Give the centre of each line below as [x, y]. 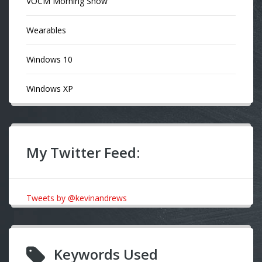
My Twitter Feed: [83, 152]
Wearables [46, 30]
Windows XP [50, 89]
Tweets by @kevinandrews [77, 198]
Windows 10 [49, 59]
